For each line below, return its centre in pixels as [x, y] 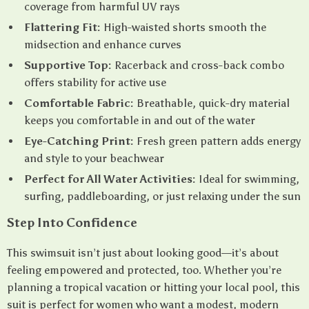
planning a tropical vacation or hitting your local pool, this [153, 287]
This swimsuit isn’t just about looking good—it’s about [143, 253]
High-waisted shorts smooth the [183, 27]
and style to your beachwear [94, 158]
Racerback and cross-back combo [198, 65]
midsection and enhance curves [103, 44]
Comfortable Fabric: [79, 103]
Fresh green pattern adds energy [217, 141]
